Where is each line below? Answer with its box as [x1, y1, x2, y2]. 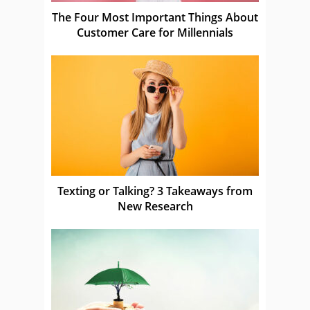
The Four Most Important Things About [52, 9, 258, 25]
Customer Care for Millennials [77, 24, 233, 40]
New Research [117, 198, 193, 214]
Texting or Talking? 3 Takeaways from [57, 183, 253, 199]
